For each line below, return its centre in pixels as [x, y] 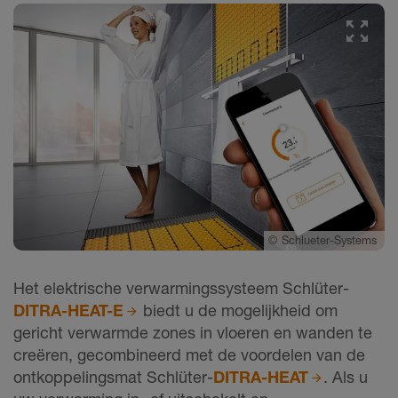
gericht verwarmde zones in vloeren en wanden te [193, 333]
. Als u [346, 377]
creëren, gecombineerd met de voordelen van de [189, 355]
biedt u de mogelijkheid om [239, 310]
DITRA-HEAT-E [68, 310]
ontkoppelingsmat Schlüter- [113, 377]
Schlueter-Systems [330, 241]
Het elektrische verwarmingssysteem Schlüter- [181, 288]
